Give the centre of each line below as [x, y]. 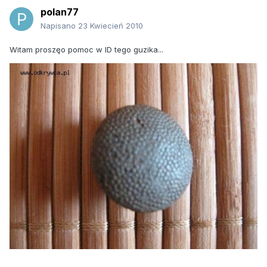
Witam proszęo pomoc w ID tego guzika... [86, 50]
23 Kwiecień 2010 [111, 26]
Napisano [59, 26]
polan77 [60, 12]
